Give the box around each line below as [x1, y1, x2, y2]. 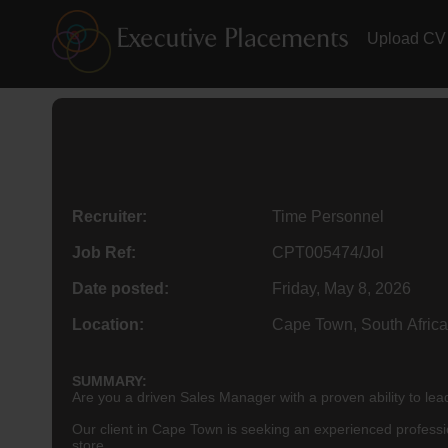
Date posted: [72, 279, 169, 297]
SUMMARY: [72, 372, 147, 389]
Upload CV [367, 30, 446, 47]
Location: [72, 315, 144, 333]
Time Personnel [272, 207, 384, 225]
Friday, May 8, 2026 [272, 279, 411, 297]
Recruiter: [72, 207, 147, 225]
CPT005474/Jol [272, 243, 384, 261]
